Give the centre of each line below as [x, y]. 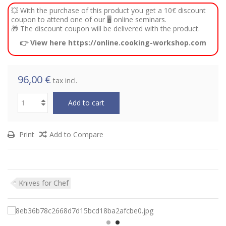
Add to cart [86, 102]
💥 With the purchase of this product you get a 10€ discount [108, 10]
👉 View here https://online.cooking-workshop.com [113, 42]
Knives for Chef [44, 183]
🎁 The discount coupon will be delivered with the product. [105, 28]
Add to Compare [76, 134]
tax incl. [65, 80]
